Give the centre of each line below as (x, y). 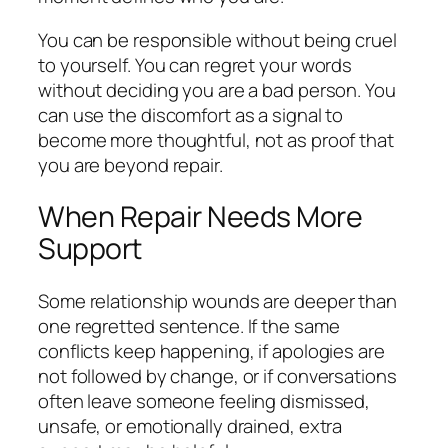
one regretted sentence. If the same (189, 325)
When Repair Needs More (200, 217)
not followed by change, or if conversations (217, 375)
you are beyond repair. (130, 164)
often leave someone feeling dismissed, (204, 400)
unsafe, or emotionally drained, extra (190, 425)
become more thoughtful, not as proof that (216, 139)
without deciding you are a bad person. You (217, 89)
